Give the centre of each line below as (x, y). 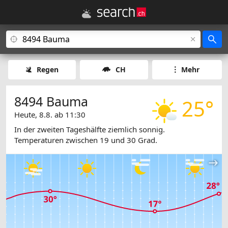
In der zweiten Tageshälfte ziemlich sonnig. (90, 130)
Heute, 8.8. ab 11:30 (50, 115)
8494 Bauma (51, 101)
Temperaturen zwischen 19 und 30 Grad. (86, 140)
